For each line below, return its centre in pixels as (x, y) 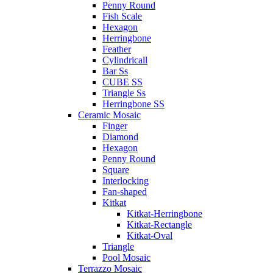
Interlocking (126, 181)
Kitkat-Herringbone (165, 214)
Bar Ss (115, 71)
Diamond (120, 137)
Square (116, 170)
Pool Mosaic (126, 257)
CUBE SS (122, 82)
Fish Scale (122, 16)
